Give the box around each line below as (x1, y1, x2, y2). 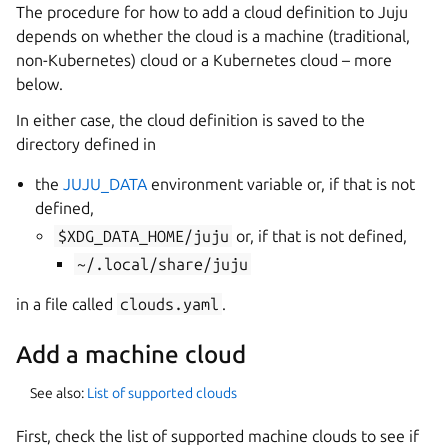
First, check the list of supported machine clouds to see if (16, 427, 419, 445)
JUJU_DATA (63, 175, 148, 193)
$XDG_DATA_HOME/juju (57, 227, 229, 245)
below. (16, 75, 63, 93)
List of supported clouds (87, 385, 237, 401)
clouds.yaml (120, 295, 220, 313)
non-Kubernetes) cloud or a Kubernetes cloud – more (16, 51, 392, 69)
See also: (30, 385, 87, 401)
